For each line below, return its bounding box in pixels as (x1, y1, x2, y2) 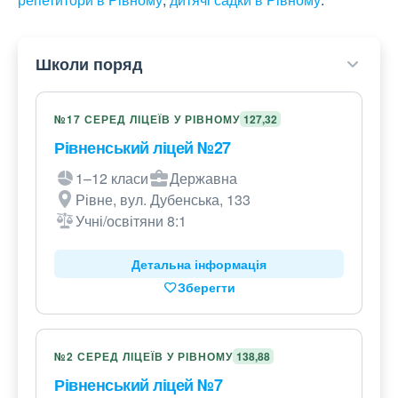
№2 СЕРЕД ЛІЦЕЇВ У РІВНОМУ (54, 348, 233, 365)
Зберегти (177, 278, 235, 297)
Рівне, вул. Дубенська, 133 (76, 189, 251, 211)
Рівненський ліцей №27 (54, 136, 231, 160)
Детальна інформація (131, 255, 267, 274)
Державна (170, 168, 237, 189)
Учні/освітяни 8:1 (76, 211, 187, 232)
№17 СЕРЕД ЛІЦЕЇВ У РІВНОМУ (54, 111, 240, 128)
